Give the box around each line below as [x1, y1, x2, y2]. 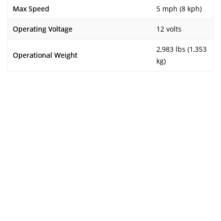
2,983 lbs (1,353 [156, 44, 207, 54]
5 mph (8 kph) [156, 4, 202, 13]
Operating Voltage [13, 24, 73, 34]
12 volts [156, 24, 182, 34]
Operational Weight [13, 50, 77, 60]
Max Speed [13, 4, 49, 13]
